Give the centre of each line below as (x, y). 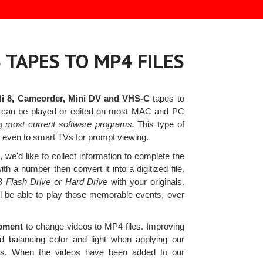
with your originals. (146, 182)
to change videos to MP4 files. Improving (104, 227)
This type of (159, 124)
